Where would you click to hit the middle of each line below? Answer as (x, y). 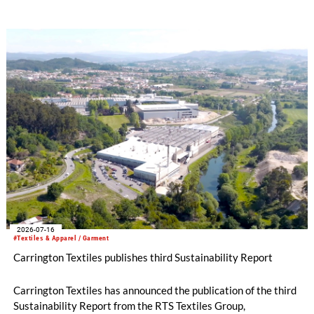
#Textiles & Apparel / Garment (61, 238)
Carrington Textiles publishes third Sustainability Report (143, 258)
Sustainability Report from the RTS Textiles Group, (129, 305)
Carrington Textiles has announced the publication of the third (155, 290)
